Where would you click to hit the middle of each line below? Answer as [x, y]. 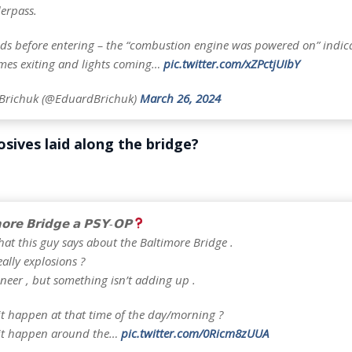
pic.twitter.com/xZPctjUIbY [231, 63]
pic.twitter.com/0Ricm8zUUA [194, 333]
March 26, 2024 [180, 98]
